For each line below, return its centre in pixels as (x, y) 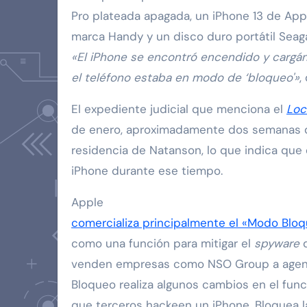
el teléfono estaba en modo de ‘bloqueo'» (185, 77)
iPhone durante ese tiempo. (147, 170)
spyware (277, 243)
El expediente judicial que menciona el (179, 109)
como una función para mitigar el (163, 243)
